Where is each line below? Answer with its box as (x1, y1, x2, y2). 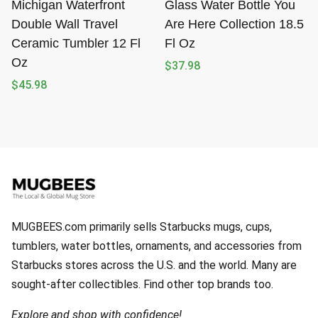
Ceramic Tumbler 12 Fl (11, 36, 141, 50)
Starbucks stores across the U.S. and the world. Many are (11, 258, 297, 272)
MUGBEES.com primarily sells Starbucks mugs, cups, (11, 220, 272, 234)
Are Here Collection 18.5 (165, 17, 304, 31)
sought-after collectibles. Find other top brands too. (11, 278, 273, 291)
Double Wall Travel (11, 17, 118, 31)
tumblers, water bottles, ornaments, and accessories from (11, 239, 302, 253)
